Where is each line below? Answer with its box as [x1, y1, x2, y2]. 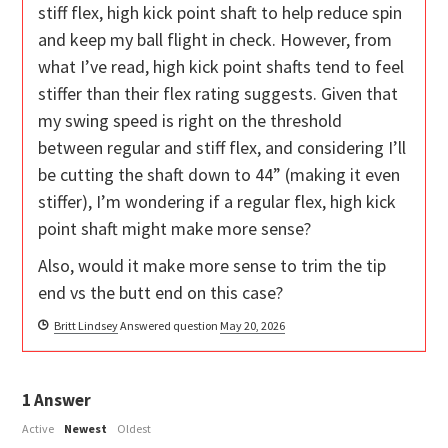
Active [22, 421, 55, 437]
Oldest [117, 421, 152, 437]
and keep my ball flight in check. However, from [38, 28, 393, 52]
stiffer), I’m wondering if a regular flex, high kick [38, 190, 397, 214]
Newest [64, 421, 108, 437]
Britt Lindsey [54, 318, 119, 334]
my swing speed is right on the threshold [38, 109, 343, 133]
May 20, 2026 [220, 318, 286, 334]
